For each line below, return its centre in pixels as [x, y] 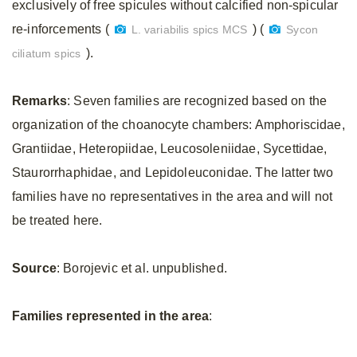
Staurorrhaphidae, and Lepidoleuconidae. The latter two [173, 173]
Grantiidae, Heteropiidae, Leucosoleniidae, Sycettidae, [170, 149]
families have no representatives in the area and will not [173, 196]
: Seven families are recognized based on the [197, 101]
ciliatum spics [47, 54]
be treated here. [57, 220]
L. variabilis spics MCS [189, 30]
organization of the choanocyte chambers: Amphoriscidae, [178, 125]
